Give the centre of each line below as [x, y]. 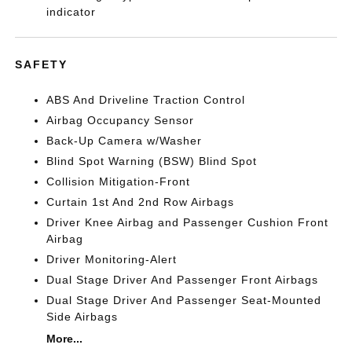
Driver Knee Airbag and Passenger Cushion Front [188, 222]
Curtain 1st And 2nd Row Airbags [141, 202]
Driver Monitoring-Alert [112, 259]
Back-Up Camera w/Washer [125, 141]
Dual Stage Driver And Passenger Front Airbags [183, 280]
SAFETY [42, 64]
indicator [71, 12]
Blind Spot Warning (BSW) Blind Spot [152, 161]
